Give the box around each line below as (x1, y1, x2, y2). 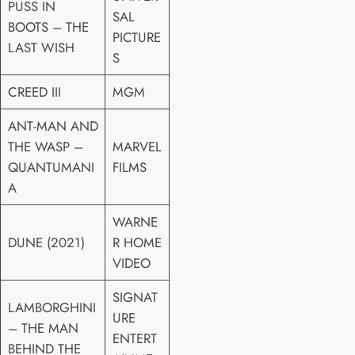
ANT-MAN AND (7, 116, 98, 136)
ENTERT (112, 328, 157, 348)
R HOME (112, 232, 162, 252)
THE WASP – (7, 136, 83, 156)
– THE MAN (7, 318, 78, 338)
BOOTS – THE (7, 17, 89, 36)
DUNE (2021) (7, 232, 85, 252)
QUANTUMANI (7, 157, 94, 177)
